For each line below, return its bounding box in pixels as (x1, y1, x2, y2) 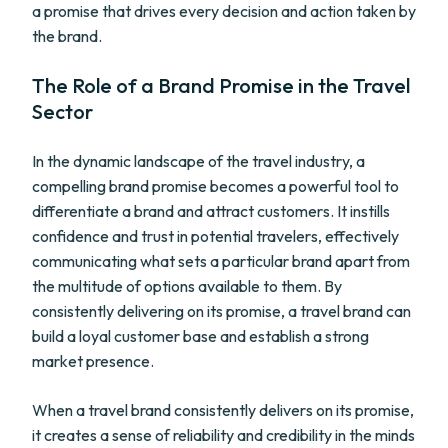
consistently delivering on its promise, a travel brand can (32, 301, 411, 321)
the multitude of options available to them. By (32, 276, 342, 296)
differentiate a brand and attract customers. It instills (32, 201, 390, 221)
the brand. (32, 26, 102, 46)
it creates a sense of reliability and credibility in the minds (32, 425, 415, 445)
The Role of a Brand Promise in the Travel (32, 73, 410, 98)
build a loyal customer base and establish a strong (32, 326, 369, 346)
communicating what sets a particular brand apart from (32, 251, 410, 271)
